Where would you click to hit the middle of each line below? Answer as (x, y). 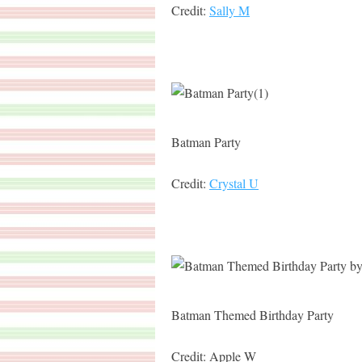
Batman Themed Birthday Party (253, 315)
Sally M (229, 10)
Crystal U (234, 183)
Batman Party (206, 142)
